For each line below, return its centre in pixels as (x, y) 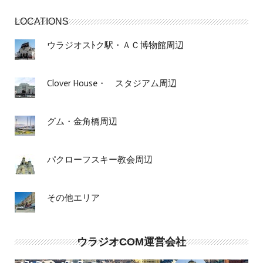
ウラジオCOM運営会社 (131, 242)
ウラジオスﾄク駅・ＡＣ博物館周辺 (115, 45)
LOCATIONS (42, 22)
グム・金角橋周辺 (82, 122)
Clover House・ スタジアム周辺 (112, 84)
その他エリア (73, 198)
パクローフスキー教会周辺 (100, 160)
